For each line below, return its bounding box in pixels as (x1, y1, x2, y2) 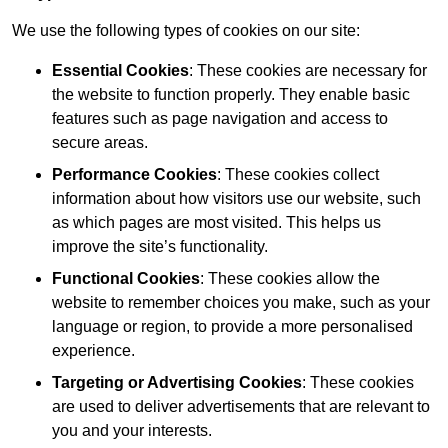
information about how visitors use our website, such (52, 190, 421, 208)
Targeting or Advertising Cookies (52, 374, 302, 392)
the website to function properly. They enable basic (52, 86, 410, 104)
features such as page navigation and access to (52, 110, 388, 128)
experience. (52, 342, 135, 360)
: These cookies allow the (200, 270, 380, 288)
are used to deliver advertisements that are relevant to (52, 398, 430, 416)
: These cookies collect (217, 166, 379, 184)
